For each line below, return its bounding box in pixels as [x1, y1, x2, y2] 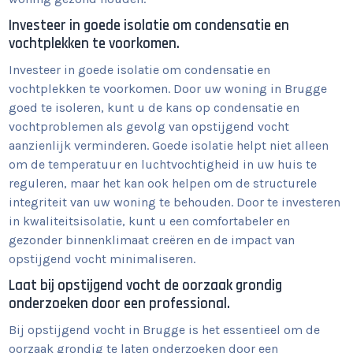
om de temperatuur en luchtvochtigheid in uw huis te [9, 157, 318, 173]
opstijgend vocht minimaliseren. [9, 251, 196, 267]
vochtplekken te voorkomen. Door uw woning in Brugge [9, 81, 328, 97]
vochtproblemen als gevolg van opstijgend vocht [9, 119, 290, 135]
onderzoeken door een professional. [9, 295, 231, 314]
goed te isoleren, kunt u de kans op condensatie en [9, 100, 300, 116]
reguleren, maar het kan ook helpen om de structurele [9, 176, 318, 191]
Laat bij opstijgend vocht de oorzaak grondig [9, 277, 283, 295]
